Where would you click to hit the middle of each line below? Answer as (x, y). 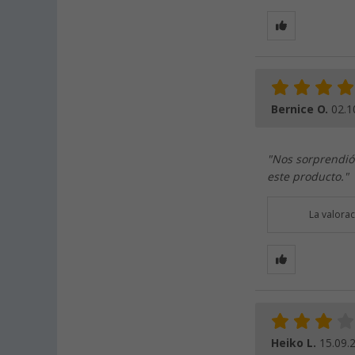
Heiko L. (295, 344)
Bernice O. (301, 110)
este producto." (308, 177)
